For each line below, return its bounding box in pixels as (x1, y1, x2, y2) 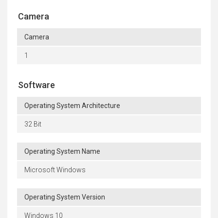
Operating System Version (24, 193, 105, 201)
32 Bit (24, 120, 41, 128)
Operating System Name (24, 147, 100, 156)
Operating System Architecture (24, 102, 120, 110)
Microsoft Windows (24, 166, 86, 174)
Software (18, 80, 55, 91)
